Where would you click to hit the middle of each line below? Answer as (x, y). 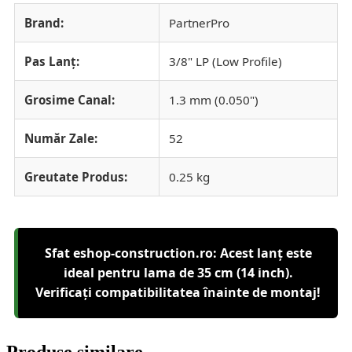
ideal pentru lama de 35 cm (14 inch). (178, 273)
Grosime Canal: (70, 100)
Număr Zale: (61, 139)
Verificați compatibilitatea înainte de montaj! (178, 293)
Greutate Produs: (76, 177)
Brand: (44, 23)
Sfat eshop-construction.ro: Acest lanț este (178, 253)
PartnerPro (199, 23)
